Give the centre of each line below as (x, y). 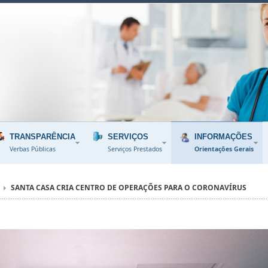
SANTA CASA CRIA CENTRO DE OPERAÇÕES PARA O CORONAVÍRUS (129, 188)
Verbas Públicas (33, 149)
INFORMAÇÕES (223, 137)
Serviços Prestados (135, 149)
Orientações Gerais (224, 149)
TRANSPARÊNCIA (42, 137)
